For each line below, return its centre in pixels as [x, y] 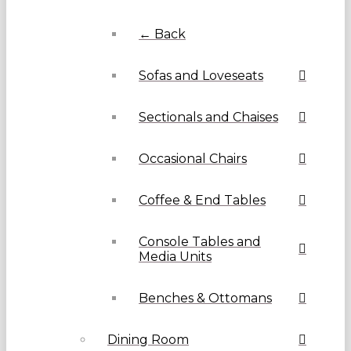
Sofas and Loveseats [201, 76]
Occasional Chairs [193, 159]
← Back [162, 34]
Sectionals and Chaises [208, 118]
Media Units [175, 257]
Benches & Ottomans [205, 299]
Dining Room [148, 340]
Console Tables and [200, 242]
